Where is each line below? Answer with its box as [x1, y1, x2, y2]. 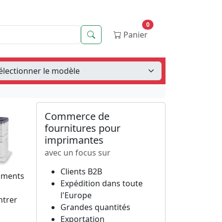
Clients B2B [60, 166, 102, 177]
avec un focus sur [45, 147, 111, 158]
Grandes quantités [60, 202, 130, 213]
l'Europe [60, 190, 92, 201]
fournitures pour [45, 121, 120, 135]
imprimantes [45, 133, 104, 147]
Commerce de [45, 110, 110, 123]
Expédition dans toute [60, 178, 143, 189]
